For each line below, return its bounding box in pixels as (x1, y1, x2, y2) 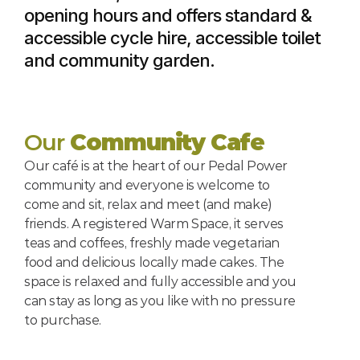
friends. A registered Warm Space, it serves (24, 216, 284, 231)
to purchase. (24, 313, 101, 328)
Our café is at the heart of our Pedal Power (24, 158, 288, 174)
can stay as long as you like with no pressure (24, 293, 296, 309)
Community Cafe (69, 129, 265, 156)
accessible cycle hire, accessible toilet (24, 27, 321, 48)
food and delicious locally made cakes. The (24, 255, 284, 270)
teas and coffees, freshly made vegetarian (24, 235, 280, 251)
